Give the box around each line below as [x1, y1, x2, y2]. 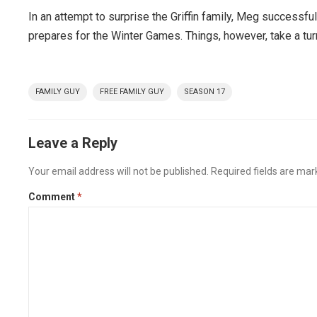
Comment [28, 191, 78, 203]
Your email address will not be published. [28, 166, 209, 178]
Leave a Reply [28, 134, 118, 152]
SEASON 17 [184, 87, 226, 97]
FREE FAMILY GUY [100, 87, 165, 97]
